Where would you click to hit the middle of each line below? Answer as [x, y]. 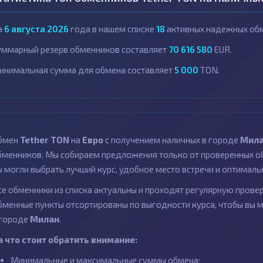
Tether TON [45, 140]
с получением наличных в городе [172, 140]
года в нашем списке [112, 29]
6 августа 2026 [36, 29]
